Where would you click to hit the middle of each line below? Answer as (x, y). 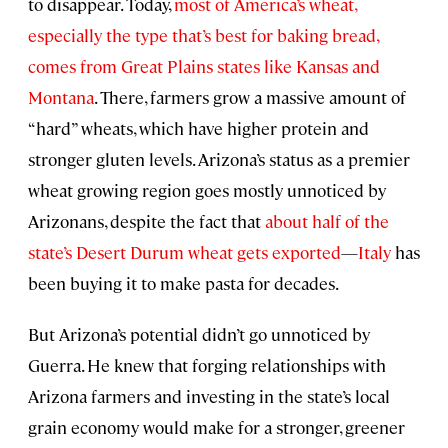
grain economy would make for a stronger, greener (216, 427)
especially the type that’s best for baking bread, (203, 35)
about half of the (327, 221)
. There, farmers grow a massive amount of (250, 97)
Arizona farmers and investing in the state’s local (209, 396)
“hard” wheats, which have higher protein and (198, 128)
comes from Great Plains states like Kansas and (204, 66)
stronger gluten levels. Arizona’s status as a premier (219, 159)
